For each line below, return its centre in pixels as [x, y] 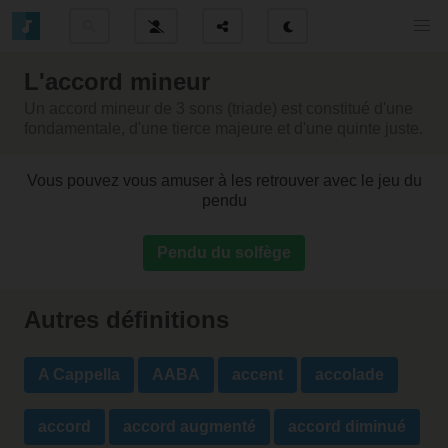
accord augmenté [189, 427]
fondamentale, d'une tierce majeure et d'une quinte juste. [223, 128]
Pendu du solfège [224, 252]
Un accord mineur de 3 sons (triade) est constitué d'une [218, 108]
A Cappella [79, 375]
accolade [349, 375]
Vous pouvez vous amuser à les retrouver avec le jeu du [224, 180]
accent [257, 375]
